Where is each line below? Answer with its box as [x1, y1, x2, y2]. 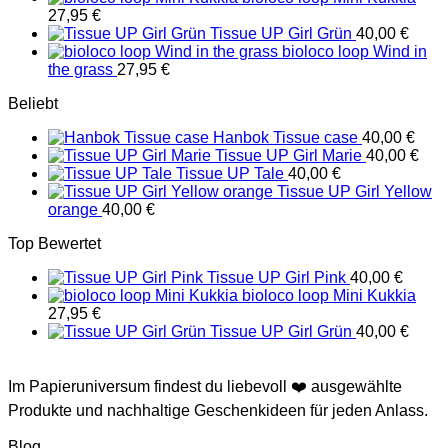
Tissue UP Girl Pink [207, 268, 346, 286]
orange [48, 200, 98, 218]
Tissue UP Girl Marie [215, 146, 362, 164]
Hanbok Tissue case [213, 128, 358, 146]
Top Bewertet [8, 234, 101, 252]
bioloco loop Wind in [282, 42, 427, 60]
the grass [48, 60, 113, 78]
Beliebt [8, 94, 58, 112]
